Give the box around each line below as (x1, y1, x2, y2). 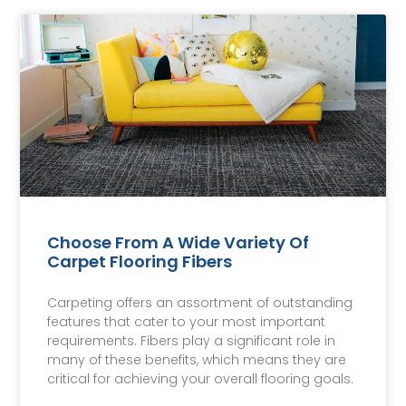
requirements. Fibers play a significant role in (47, 332, 336, 351)
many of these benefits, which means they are (47, 351, 347, 370)
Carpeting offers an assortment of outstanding (47, 294, 353, 313)
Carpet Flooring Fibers (47, 250, 233, 274)
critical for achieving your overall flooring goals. (47, 370, 354, 389)
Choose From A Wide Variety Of (47, 231, 310, 255)
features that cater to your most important (47, 313, 326, 332)
